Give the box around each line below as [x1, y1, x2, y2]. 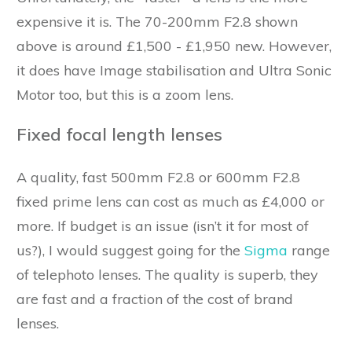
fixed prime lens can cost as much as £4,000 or [16, 192, 324, 211]
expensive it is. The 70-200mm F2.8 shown [16, 13, 298, 31]
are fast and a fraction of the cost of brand [16, 290, 293, 309]
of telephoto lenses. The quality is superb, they [16, 266, 318, 284]
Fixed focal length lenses [16, 123, 222, 146]
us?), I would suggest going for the [16, 241, 244, 260]
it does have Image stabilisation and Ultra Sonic [16, 61, 332, 80]
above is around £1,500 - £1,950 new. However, [16, 37, 332, 56]
